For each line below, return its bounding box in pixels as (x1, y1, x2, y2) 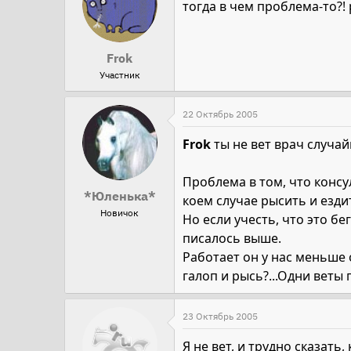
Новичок (100, 207, 139, 219)
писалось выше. (183, 230, 281, 248)
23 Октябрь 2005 (183, 310, 258, 323)
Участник (99, 69, 140, 81)
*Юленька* (83, 188, 156, 204)
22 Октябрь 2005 (183, 108, 258, 121)
